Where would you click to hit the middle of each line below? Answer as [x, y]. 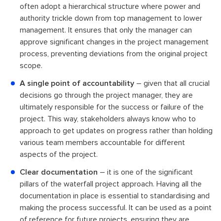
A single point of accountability [77, 83]
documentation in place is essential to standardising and [115, 196]
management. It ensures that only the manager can [106, 30]
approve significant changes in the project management [114, 42]
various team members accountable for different [102, 142]
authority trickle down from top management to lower [111, 18]
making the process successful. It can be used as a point [116, 207]
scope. [31, 65]
